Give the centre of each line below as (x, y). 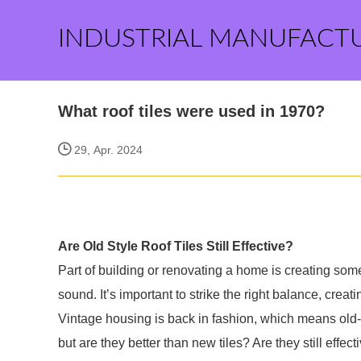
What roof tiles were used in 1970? (191, 111)
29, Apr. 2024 (107, 150)
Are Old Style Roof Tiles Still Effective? (176, 246)
